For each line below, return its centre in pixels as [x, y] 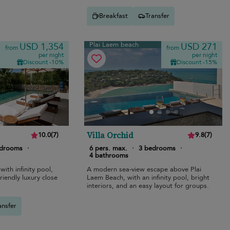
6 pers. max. [109, 148]
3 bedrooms [157, 148]
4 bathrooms [109, 155]
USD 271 [199, 47]
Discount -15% [197, 62]
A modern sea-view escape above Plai [144, 169]
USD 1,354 [42, 47]
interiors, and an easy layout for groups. [148, 186]
